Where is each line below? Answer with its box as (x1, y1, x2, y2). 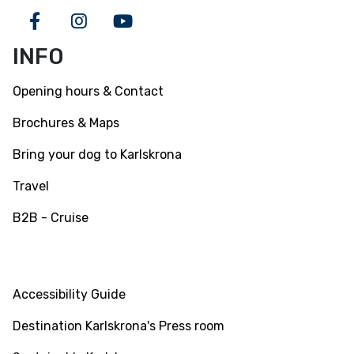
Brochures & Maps (13, 115, 119, 131)
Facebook (33, 22, 111, 44)
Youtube (122, 22, 191, 44)
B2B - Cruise (13, 210, 88, 226)
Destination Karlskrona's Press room (13, 318, 224, 334)
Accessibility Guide (13, 287, 126, 303)
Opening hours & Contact (13, 84, 164, 100)
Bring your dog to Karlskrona (13, 147, 182, 163)
